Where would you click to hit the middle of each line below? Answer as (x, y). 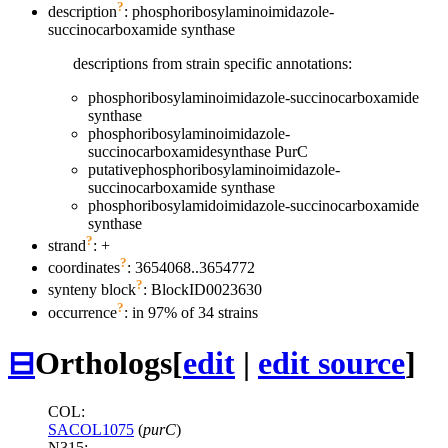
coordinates (84, 268)
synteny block (92, 290)
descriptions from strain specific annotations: (212, 63)
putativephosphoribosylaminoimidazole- (214, 169)
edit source (331, 362)
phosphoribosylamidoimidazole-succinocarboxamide (253, 205)
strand (67, 246)
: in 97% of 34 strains (191, 313)
